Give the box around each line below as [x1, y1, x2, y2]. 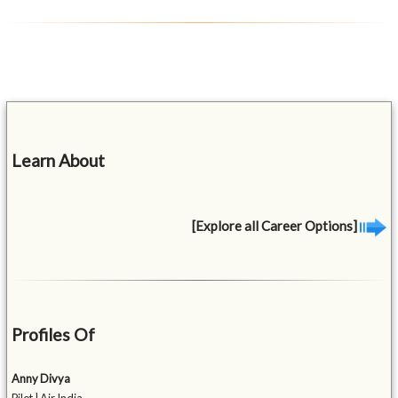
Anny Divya [12, 371, 71, 386]
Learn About [12, 149, 106, 171]
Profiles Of [12, 324, 96, 346]
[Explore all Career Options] [191, 217, 360, 234]
